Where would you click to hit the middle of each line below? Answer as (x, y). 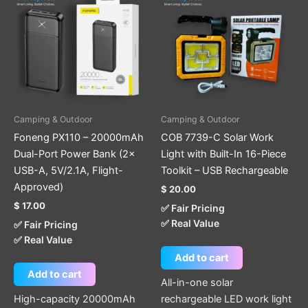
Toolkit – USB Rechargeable (224, 171)
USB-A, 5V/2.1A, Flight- (68, 171)
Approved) (38, 187)
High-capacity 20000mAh (75, 299)
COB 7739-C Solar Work (217, 138)
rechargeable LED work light (226, 299)
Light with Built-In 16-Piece (223, 154)
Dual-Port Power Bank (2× (75, 154)
